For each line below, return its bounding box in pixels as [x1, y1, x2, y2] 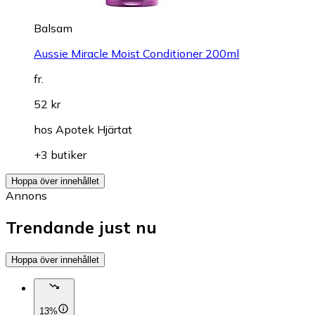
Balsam [34, 20, 72, 35]
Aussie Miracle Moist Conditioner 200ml [34, 46, 239, 60]
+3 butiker [34, 147, 86, 162]
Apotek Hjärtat [56, 122, 132, 136]
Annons [6, 188, 47, 202]
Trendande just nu [6, 216, 157, 238]
